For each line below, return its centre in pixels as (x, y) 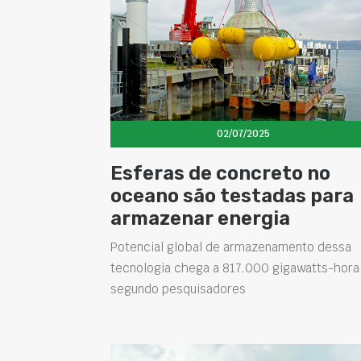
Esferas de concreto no (220, 174)
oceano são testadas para (232, 196)
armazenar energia (200, 219)
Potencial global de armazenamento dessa (231, 247)
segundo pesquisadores (178, 289)
